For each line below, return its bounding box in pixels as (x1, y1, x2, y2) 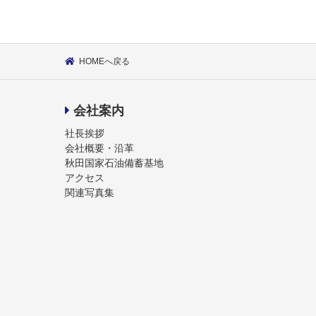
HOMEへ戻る (79, 56, 130, 66)
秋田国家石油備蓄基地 (65, 157, 164, 169)
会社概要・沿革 (65, 142, 134, 154)
